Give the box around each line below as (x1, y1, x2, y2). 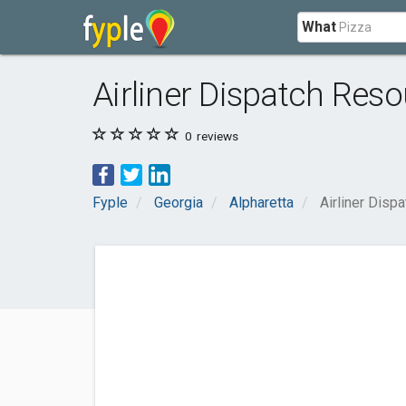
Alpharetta (229, 194, 294, 211)
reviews (194, 129, 238, 143)
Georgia (154, 194, 203, 211)
